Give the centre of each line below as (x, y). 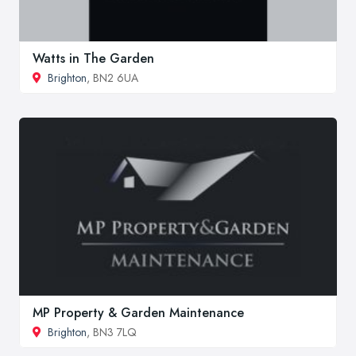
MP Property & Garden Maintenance (138, 313)
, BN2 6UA (112, 78)
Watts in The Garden (93, 59)
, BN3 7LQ (112, 333)
